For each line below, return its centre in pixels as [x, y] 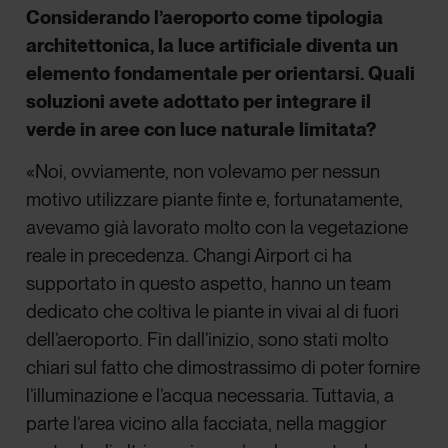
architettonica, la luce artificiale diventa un [212, 46]
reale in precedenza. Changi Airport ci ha [189, 256]
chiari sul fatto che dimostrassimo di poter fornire [223, 368]
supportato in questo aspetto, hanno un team [209, 284]
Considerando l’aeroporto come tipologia [205, 18]
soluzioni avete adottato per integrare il [199, 102]
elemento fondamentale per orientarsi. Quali [221, 74]
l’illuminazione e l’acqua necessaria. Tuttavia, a [210, 396]
